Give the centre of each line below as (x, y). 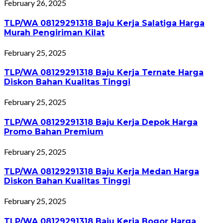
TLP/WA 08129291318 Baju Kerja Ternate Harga (104, 73)
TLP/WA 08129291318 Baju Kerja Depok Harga (101, 122)
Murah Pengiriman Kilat (54, 32)
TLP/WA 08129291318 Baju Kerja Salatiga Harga (104, 23)
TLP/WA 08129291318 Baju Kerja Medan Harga (102, 172)
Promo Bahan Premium (54, 131)
